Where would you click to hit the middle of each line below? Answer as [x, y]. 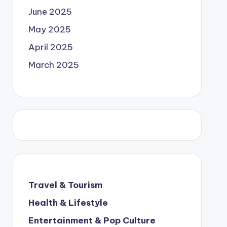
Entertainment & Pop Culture [92, 220]
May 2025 [49, 29]
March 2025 [53, 65]
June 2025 [50, 12]
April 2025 [50, 47]
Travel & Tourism [65, 185]
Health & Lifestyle [68, 203]
